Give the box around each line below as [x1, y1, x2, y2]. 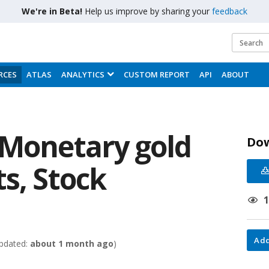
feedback [212, 5, 247, 17]
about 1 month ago [30, 238, 113, 249]
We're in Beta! [22, 5, 85, 17]
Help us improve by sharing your [85, 5, 212, 17]
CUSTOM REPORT [124, 69, 190, 80]
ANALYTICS [61, 69, 104, 80]
